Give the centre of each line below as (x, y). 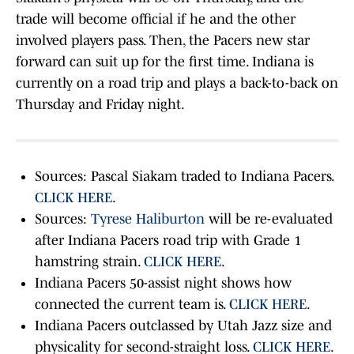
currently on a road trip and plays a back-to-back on (177, 83)
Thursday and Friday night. (100, 105)
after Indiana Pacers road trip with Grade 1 (168, 241)
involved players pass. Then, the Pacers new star (163, 41)
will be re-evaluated (269, 219)
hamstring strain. (89, 262)
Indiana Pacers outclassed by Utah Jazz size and (183, 326)
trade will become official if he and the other (156, 19)
